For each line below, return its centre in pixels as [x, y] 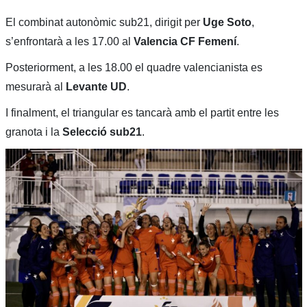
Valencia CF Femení [185, 42]
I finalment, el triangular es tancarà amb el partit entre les [142, 113]
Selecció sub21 [102, 132]
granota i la [34, 132]
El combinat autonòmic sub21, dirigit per [104, 23]
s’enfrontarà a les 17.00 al [69, 42]
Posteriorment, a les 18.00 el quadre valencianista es [134, 68]
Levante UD [96, 87]
